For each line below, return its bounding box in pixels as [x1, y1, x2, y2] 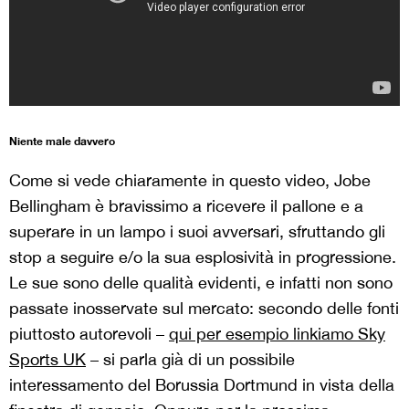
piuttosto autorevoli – [9, 324, 169, 344]
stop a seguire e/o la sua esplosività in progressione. [9, 247, 396, 267]
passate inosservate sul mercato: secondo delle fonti [9, 299, 399, 319]
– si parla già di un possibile [86, 350, 295, 370]
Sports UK [9, 350, 86, 370]
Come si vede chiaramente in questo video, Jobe [9, 171, 371, 191]
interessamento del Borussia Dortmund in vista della [9, 375, 394, 395]
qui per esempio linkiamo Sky [169, 324, 385, 344]
